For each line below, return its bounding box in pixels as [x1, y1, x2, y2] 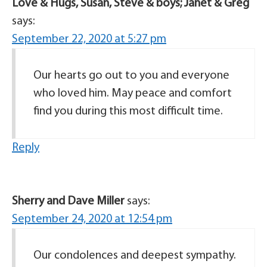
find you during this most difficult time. [33, 105, 223, 117]
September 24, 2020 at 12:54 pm [12, 213, 172, 225]
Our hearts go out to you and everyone [33, 69, 229, 82]
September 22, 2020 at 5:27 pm [12, 33, 166, 45]
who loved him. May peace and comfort [33, 87, 232, 100]
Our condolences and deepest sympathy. [33, 249, 236, 262]
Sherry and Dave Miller [12, 195, 125, 207]
